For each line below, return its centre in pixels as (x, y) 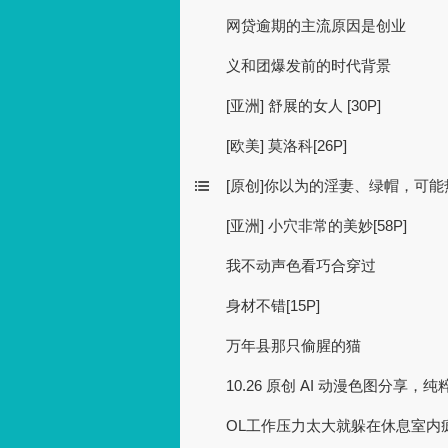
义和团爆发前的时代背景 (308, 65)
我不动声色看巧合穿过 (301, 265)
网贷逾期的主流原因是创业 (316, 25)
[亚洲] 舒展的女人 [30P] (303, 105)
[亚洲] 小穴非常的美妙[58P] (316, 225)
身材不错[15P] (273, 305)
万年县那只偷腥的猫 (293, 345)
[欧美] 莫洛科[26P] (286, 145)
